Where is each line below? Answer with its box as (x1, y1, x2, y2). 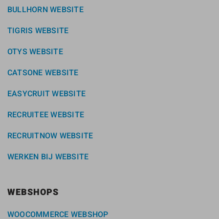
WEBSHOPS (7, 186, 59, 199)
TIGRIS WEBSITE (7, 25, 69, 37)
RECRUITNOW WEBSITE (7, 130, 93, 142)
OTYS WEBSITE (7, 46, 63, 58)
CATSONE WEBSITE (7, 67, 79, 79)
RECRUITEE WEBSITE (7, 109, 85, 121)
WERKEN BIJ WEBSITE (7, 151, 89, 163)
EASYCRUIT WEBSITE (7, 88, 86, 100)
